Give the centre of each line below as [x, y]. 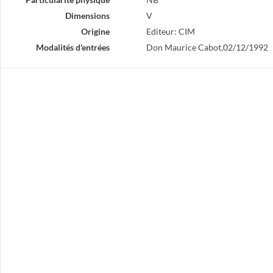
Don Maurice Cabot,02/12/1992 [207, 47]
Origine [95, 31]
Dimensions [87, 16]
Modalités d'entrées [73, 47]
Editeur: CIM [170, 31]
